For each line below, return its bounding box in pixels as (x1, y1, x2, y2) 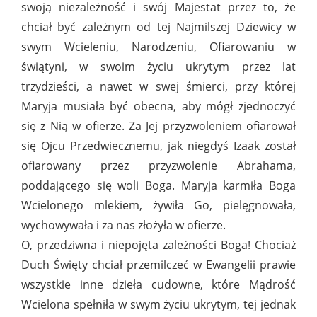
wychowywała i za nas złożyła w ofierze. (21, 217, 226, 234)
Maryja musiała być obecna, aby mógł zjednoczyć (21, 98, 296, 115)
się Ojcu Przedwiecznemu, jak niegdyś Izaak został (21, 138, 296, 154)
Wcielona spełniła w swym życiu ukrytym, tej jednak (21, 296, 296, 313)
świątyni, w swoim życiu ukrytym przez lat (21, 59, 296, 75)
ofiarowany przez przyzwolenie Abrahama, (21, 158, 296, 174)
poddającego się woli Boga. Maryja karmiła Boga (21, 178, 296, 194)
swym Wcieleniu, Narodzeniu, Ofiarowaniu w (21, 39, 296, 55)
